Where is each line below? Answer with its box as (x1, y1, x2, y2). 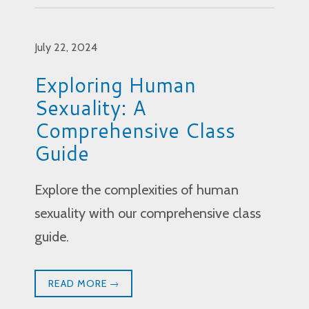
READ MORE (48, 277, 110, 290)
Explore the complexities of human (34, 181, 239, 199)
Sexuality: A (34, 93, 146, 122)
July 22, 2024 (34, 41, 97, 54)
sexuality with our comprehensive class (34, 205, 261, 222)
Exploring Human (34, 70, 196, 99)
